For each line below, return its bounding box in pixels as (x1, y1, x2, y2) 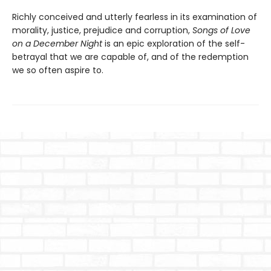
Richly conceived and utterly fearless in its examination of (12, 10, 257, 23)
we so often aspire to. (12, 64, 103, 76)
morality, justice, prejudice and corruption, (12, 24, 192, 36)
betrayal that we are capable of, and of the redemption (12, 50, 249, 63)
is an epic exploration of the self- (102, 37, 245, 50)
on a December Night (12, 37, 102, 50)
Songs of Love (192, 24, 250, 36)
